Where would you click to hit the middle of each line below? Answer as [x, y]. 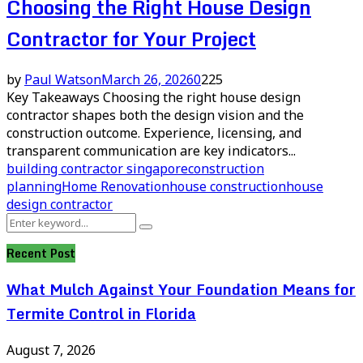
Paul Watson [63, 79]
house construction [228, 186]
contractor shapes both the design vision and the [155, 115]
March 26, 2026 [147, 79]
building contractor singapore [97, 168]
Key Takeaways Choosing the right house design [154, 97]
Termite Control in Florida [101, 314]
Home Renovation [115, 186]
